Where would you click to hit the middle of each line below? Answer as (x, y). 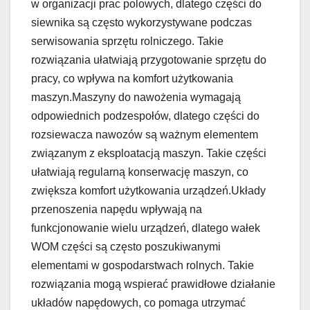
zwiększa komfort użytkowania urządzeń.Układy (148, 191)
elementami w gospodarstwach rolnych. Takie (143, 266)
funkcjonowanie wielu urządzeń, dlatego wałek (146, 228)
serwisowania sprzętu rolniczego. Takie (127, 42)
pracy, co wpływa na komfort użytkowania (132, 79)
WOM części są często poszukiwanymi (126, 247)
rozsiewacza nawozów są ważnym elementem (145, 135)
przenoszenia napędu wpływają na (117, 210)
